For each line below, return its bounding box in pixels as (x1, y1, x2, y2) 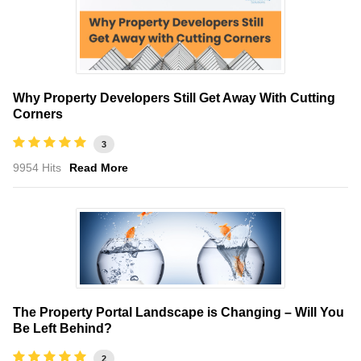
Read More (69, 160, 128, 174)
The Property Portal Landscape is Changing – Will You (13, 305, 344, 319)
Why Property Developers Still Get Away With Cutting (13, 90, 335, 105)
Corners (13, 106, 63, 121)
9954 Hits (13, 160, 61, 174)
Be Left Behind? (13, 321, 112, 335)
